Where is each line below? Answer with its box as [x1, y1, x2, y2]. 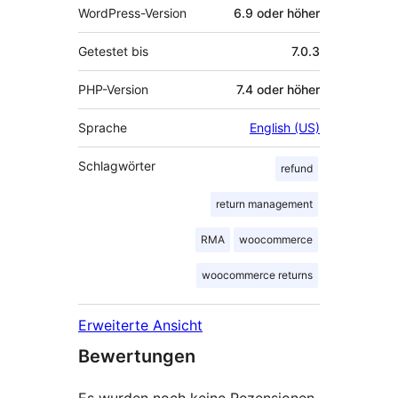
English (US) [250, 120, 320, 136]
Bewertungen [78, 346, 195, 368]
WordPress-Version [78, 5, 187, 21]
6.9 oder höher [234, 5, 320, 21]
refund [281, 162, 313, 176]
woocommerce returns [202, 268, 313, 283]
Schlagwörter [78, 158, 155, 174]
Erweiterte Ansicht [78, 316, 203, 335]
